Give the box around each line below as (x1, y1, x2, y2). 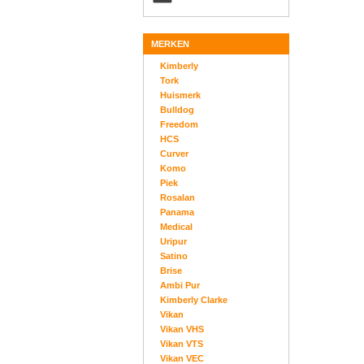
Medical (159, 222, 193, 232)
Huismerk (159, 90, 201, 100)
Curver (159, 149, 188, 158)
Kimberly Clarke (159, 295, 227, 305)
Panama (159, 207, 194, 217)
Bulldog (159, 105, 194, 115)
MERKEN (150, 39, 189, 49)
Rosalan (159, 193, 195, 202)
